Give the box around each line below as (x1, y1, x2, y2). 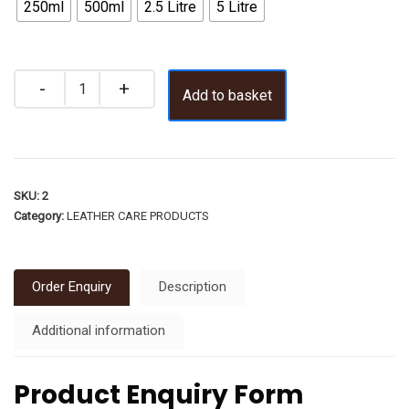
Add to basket (183, 86, 272, 104)
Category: (14, 208, 67, 223)
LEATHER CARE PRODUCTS (67, 208, 209, 223)
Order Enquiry (32, 278, 111, 296)
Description (159, 278, 226, 296)
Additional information (32, 322, 165, 340)
